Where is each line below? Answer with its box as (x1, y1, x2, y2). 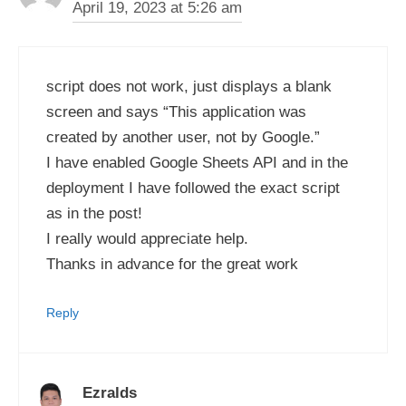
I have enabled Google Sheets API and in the (46, 153, 348, 171)
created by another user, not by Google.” (46, 128, 320, 146)
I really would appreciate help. (46, 229, 248, 247)
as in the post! (46, 204, 142, 222)
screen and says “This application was (46, 102, 306, 121)
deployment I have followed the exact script (46, 179, 340, 197)
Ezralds (82, 384, 137, 401)
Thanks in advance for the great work (46, 255, 298, 273)
